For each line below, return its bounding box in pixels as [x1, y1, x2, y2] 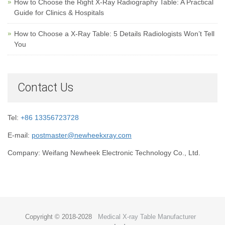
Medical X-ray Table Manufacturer [98, 212, 196, 220]
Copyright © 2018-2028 [25, 212, 98, 220]
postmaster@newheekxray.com [32, 131, 132, 139]
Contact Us [18, 80, 73, 94]
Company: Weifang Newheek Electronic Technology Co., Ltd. [8, 148, 200, 157]
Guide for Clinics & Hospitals [14, 8, 104, 17]
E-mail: [8, 131, 32, 139]
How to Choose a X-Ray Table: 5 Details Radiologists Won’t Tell [14, 29, 214, 38]
